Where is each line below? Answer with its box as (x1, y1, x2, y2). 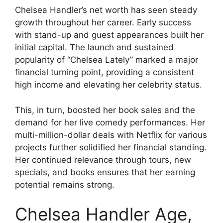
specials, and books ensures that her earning (15, 167, 195, 177)
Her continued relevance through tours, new (15, 154, 191, 165)
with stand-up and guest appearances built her (15, 30, 204, 40)
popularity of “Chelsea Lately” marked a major (15, 55, 198, 65)
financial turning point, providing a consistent (15, 67, 194, 78)
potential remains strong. (15, 179, 114, 190)
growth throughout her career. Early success (15, 17, 191, 28)
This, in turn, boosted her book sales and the (15, 105, 195, 115)
